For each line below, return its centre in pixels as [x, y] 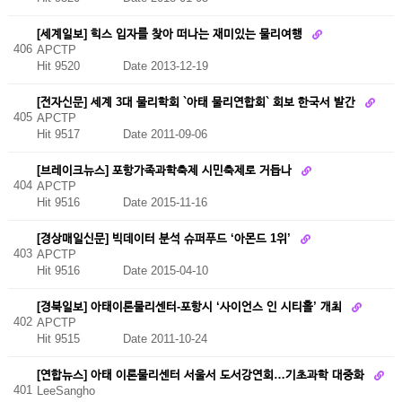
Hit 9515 [79, 339]
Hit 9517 [79, 135]
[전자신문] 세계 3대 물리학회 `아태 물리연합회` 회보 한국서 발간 [197, 101]
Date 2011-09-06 [165, 135]
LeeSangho [66, 391]
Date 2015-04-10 [165, 271]
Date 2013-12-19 [165, 66]
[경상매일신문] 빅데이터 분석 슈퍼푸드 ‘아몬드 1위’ [165, 238]
